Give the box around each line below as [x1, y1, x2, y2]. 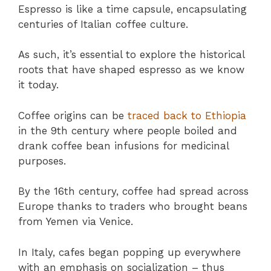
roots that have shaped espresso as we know [18, 64, 244, 76]
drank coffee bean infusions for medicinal [18, 139, 229, 152]
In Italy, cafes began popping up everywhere [18, 246, 241, 258]
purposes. [18, 154, 66, 167]
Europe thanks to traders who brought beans [18, 200, 247, 213]
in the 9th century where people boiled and [18, 124, 237, 137]
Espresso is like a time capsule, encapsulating [18, 2, 247, 15]
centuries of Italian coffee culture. [18, 18, 188, 30]
